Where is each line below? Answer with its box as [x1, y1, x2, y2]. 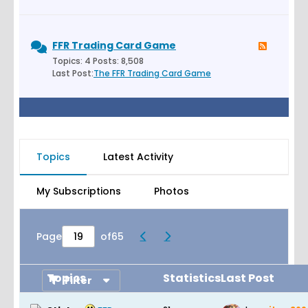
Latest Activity [103, 150, 173, 164]
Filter [65, 274, 92, 287]
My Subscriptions [36, 184, 121, 198]
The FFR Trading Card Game [93, 67, 211, 79]
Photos [154, 184, 189, 198]
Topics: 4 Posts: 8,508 [52, 55, 144, 67]
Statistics [163, 270, 221, 286]
